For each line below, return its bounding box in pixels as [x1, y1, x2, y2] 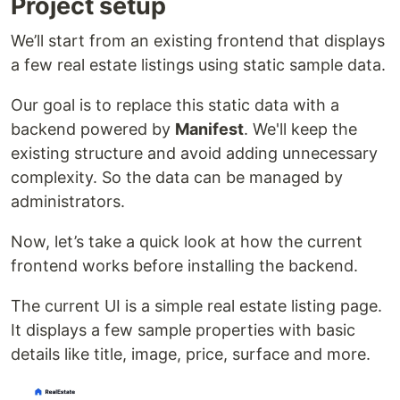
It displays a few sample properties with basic [11, 320, 355, 339]
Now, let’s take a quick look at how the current [11, 231, 362, 251]
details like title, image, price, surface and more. [11, 344, 371, 363]
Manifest [175, 119, 244, 138]
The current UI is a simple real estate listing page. [11, 296, 382, 315]
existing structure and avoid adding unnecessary [11, 143, 378, 162]
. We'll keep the [244, 119, 357, 138]
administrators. [11, 191, 125, 211]
